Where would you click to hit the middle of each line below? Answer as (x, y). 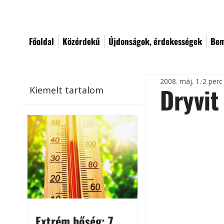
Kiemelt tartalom (67, 90)
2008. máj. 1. (181, 81)
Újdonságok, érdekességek (155, 41)
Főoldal (41, 41)
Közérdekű (81, 41)
